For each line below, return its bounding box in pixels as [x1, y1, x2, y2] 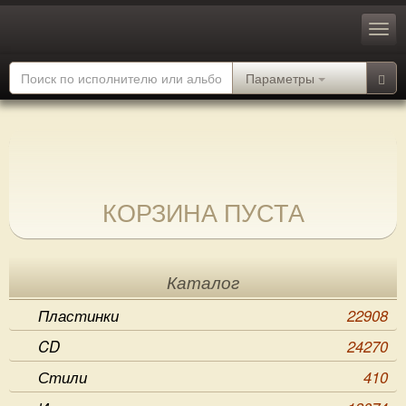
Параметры [246, 69, 314, 87]
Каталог [167, 274, 239, 293]
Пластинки [38, 304, 119, 326]
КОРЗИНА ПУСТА [101, 194, 304, 229]
